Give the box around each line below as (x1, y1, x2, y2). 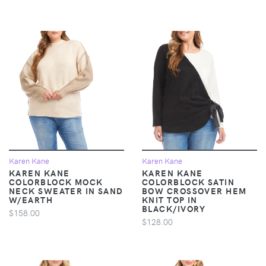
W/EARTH (9, 193, 53, 205)
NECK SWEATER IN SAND (9, 184, 123, 197)
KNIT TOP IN (142, 193, 198, 205)
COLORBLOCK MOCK (9, 175, 103, 188)
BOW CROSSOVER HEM (142, 184, 247, 197)
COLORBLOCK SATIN (142, 175, 235, 188)
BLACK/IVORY (142, 202, 206, 214)
